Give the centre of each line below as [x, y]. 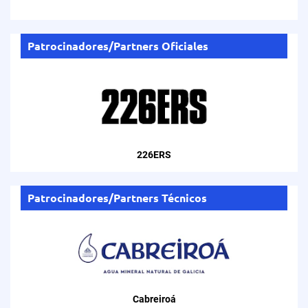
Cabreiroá [154, 299]
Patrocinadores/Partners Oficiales [118, 45]
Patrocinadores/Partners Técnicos [117, 197]
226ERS [154, 154]
